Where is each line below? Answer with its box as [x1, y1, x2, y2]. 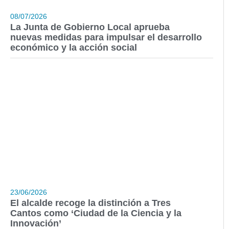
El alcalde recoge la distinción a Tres [10, 198, 171, 209]
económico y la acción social [10, 42, 137, 53]
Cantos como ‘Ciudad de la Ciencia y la [10, 208, 181, 219]
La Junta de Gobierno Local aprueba [10, 22, 170, 33]
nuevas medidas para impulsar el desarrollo [10, 32, 202, 43]
